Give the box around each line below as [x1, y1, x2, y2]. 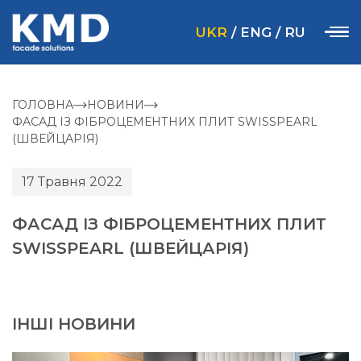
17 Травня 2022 [22, 173, 122, 189]
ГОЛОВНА [12, 98, 73, 112]
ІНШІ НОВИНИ [12, 314, 135, 334]
